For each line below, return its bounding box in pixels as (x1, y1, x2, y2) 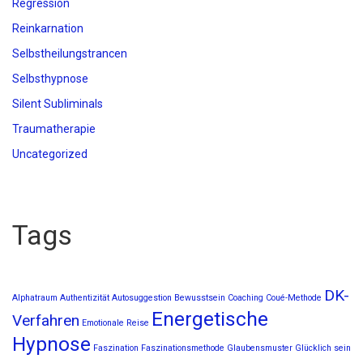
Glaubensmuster (227, 343, 293, 353)
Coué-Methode (266, 293, 322, 303)
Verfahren (12, 311, 79, 330)
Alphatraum (12, 293, 58, 303)
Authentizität (60, 293, 109, 303)
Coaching (228, 293, 263, 303)
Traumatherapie (12, 122, 96, 135)
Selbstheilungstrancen (12, 47, 127, 60)
